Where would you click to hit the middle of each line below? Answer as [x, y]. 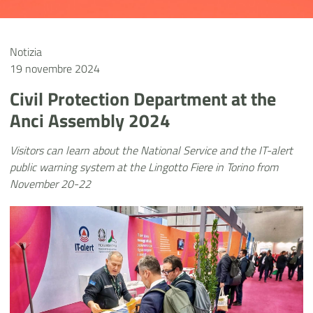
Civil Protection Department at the [143, 99]
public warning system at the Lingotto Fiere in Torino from [144, 167]
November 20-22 [50, 184]
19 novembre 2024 [55, 68]
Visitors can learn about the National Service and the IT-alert [151, 150]
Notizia [26, 52]
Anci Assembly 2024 [90, 121]
